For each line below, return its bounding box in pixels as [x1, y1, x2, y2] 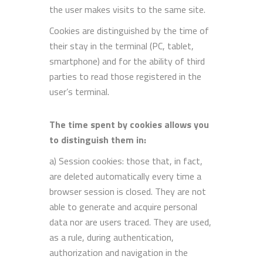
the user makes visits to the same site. [49, 2, 205, 16]
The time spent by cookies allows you [49, 117, 209, 131]
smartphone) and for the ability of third [49, 53, 205, 68]
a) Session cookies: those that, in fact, [49, 153, 203, 168]
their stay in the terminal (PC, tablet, [49, 38, 194, 53]
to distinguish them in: [49, 132, 146, 147]
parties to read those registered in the [49, 69, 201, 83]
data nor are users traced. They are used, [49, 214, 211, 229]
